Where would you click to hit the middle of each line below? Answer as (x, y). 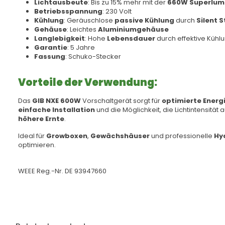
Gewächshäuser (120, 136)
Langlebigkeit (60, 38)
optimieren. (37, 145)
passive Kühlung (144, 20)
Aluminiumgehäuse (133, 29)
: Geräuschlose (89, 20)
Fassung (50, 57)
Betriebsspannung (68, 11)
